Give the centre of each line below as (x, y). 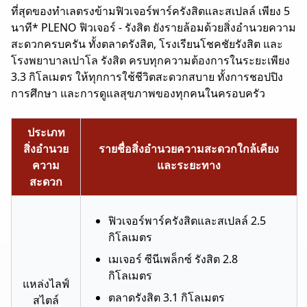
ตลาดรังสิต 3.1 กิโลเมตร (168, 297)
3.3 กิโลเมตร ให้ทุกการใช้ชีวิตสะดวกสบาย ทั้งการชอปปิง (147, 76)
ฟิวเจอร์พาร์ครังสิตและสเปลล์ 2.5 (187, 220)
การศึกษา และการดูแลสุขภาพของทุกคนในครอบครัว (138, 93)
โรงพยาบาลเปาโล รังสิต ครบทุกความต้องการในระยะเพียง (150, 60)
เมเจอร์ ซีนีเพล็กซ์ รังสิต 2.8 (173, 259)
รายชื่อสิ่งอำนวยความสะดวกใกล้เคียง (189, 148)
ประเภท (46, 132)
